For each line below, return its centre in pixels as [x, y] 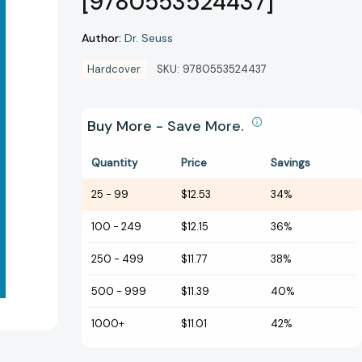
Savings [290, 163]
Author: [101, 38]
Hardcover [114, 69]
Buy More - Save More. [168, 126]
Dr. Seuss [149, 38]
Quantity [114, 163]
